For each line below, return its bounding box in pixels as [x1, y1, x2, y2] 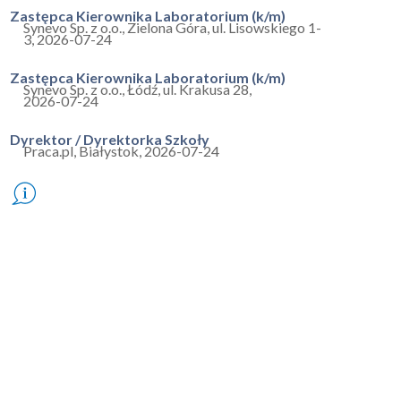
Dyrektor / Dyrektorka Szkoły [10, 131, 209, 148]
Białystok [79, 142, 139, 159]
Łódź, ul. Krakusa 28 [127, 81, 249, 98]
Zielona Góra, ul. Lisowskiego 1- [127, 19, 321, 36]
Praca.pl [23, 142, 73, 159]
